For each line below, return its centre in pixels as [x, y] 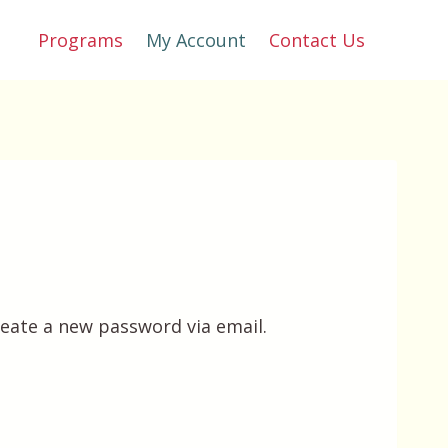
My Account [195, 40]
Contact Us [317, 40]
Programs [80, 40]
